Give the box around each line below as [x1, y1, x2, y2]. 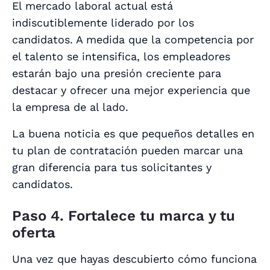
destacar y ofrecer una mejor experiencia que [12, 84, 250, 97]
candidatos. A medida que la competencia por [12, 33, 254, 46]
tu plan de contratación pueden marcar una [12, 144, 243, 157]
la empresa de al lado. [12, 101, 128, 114]
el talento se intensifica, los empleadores [12, 50, 230, 63]
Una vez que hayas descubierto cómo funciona [12, 253, 257, 266]
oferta [12, 224, 55, 242]
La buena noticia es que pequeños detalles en [12, 127, 254, 140]
